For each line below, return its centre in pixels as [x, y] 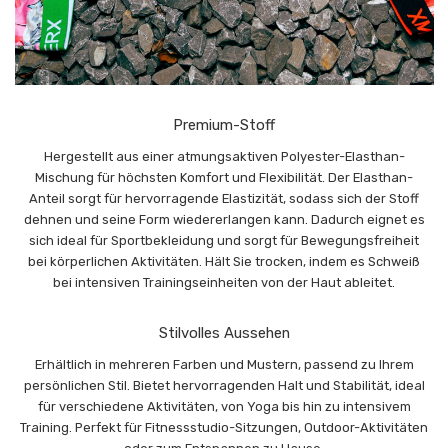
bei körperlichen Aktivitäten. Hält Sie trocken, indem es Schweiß [224, 262]
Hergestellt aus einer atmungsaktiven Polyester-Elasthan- [224, 157]
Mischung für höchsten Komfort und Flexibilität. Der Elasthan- [224, 178]
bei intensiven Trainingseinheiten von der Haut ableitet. [224, 283]
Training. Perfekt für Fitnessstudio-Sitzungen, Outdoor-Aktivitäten [224, 428]
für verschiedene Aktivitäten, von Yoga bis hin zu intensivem [224, 407]
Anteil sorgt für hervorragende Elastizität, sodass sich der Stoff [224, 199]
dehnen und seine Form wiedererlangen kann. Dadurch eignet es [224, 220]
